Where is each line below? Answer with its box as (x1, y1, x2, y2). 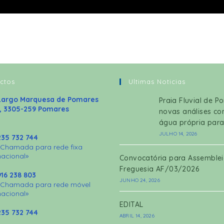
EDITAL (119, 200, 143, 209)
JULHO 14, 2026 (158, 130, 197, 137)
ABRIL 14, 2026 (119, 212, 154, 219)
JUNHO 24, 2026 (119, 177, 160, 183)
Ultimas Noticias (128, 77, 185, 85)
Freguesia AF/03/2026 (119, 164, 199, 173)
